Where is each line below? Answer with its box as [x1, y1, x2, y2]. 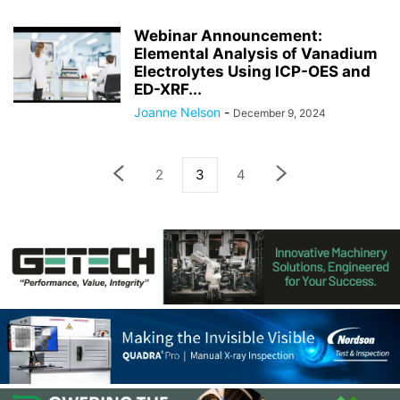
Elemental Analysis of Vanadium [134, 45, 378, 63]
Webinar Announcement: [134, 27, 322, 46]
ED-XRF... [134, 80, 202, 99]
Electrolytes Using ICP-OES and [134, 62, 371, 81]
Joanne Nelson [134, 104, 221, 121]
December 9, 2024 [233, 106, 326, 121]
